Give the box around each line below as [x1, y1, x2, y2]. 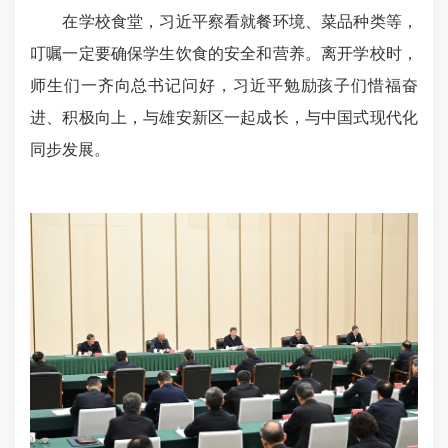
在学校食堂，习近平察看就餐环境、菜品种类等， [30, 13, 418, 31]
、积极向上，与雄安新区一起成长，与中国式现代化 [46, 109, 419, 127]
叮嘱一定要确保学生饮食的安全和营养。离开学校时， [30, 45, 418, 63]
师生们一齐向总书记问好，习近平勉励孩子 [30, 77, 352, 95]
